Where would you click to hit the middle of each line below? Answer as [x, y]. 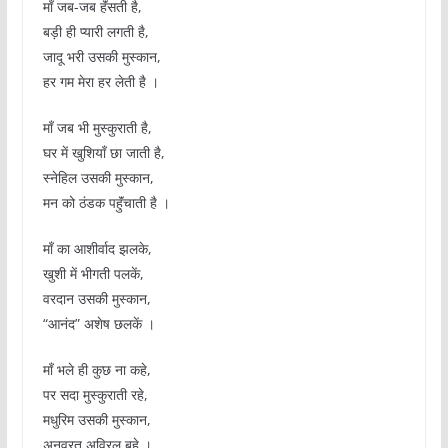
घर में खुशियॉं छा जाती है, [103, 153]
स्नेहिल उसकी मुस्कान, [98, 178]
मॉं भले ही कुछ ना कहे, [96, 370]
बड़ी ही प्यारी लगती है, [95, 32]
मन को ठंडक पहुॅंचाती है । [106, 203]
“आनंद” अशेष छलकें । [98, 324]
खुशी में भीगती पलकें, [93, 274]
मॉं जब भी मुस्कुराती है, [97, 128]
